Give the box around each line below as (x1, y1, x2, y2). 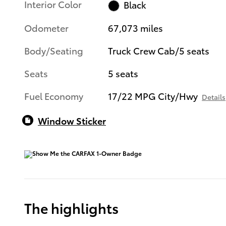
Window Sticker (38, 114, 106, 127)
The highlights (24, 197, 119, 217)
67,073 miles (108, 21, 163, 34)
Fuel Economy (24, 89, 83, 102)
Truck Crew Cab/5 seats (108, 43, 210, 56)
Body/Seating (24, 43, 83, 56)
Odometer (24, 21, 69, 34)
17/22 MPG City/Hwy (108, 89, 198, 102)
